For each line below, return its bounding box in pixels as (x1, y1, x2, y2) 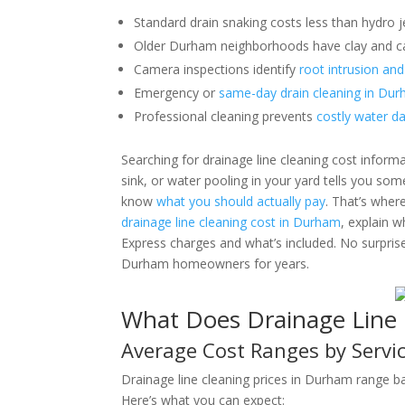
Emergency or (134, 84, 220, 101)
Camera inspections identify (134, 61, 300, 78)
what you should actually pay (156, 193, 326, 210)
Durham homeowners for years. (121, 255, 310, 272)
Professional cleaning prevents (134, 108, 317, 125)
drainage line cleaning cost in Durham (121, 213, 342, 231)
